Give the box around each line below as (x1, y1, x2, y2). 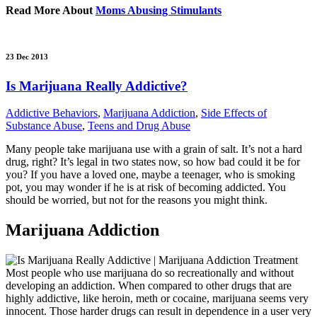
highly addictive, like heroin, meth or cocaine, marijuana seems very (6, 292, 309, 305)
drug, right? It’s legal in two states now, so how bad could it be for (6, 156, 300, 168)
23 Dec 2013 (6, 52, 48, 61)
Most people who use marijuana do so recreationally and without (6, 267, 294, 279)
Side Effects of (201, 107, 267, 120)
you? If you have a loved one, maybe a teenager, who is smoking (6, 168, 295, 181)
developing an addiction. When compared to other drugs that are (6, 279, 292, 292)
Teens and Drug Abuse (88, 120, 190, 132)
